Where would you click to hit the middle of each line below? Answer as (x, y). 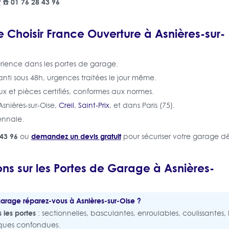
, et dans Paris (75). (142, 105)
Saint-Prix (94, 105)
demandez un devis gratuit (76, 136)
